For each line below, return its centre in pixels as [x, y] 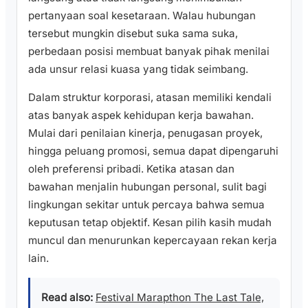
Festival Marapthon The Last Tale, [180, 297]
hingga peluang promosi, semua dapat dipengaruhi [153, 151]
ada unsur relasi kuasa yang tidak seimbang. [138, 69]
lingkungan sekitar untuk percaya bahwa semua [146, 204]
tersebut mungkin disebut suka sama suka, [133, 33]
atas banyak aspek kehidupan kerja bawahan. [141, 115]
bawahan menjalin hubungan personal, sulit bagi [147, 186]
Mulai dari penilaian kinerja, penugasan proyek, [145, 133]
